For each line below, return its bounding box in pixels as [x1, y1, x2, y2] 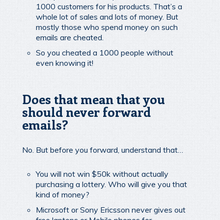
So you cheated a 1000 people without [36, 47, 173, 57]
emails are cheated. [36, 32, 104, 42]
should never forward [22, 103, 151, 120]
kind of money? [36, 189, 89, 199]
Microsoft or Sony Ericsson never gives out [36, 204, 186, 215]
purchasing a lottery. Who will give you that [36, 179, 187, 189]
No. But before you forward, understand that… [22, 145, 183, 155]
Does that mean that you [22, 90, 165, 108]
